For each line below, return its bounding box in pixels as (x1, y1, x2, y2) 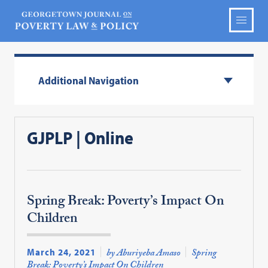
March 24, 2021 (27, 246, 96, 258)
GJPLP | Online (27, 126, 134, 149)
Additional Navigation (38, 74, 139, 87)
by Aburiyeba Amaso (106, 246, 181, 263)
